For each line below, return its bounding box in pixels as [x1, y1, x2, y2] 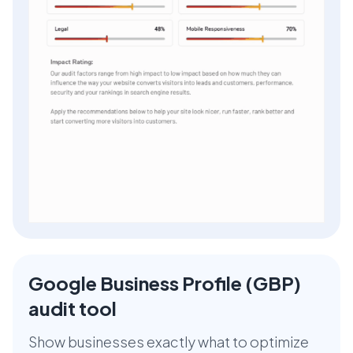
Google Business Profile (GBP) [28, 270, 301, 295]
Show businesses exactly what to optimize [28, 332, 309, 351]
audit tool [28, 295, 117, 320]
